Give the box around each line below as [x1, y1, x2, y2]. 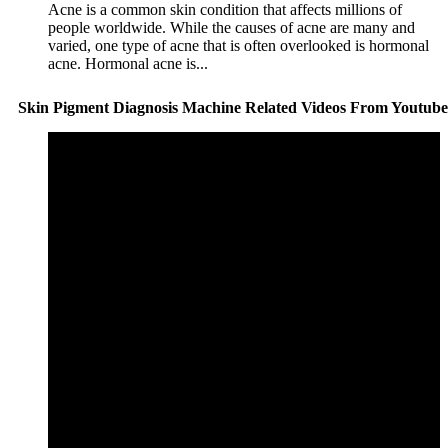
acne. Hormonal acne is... [48, 54, 208, 72]
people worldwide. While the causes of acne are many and [48, 18, 415, 36]
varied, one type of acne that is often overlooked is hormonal [48, 36, 429, 54]
